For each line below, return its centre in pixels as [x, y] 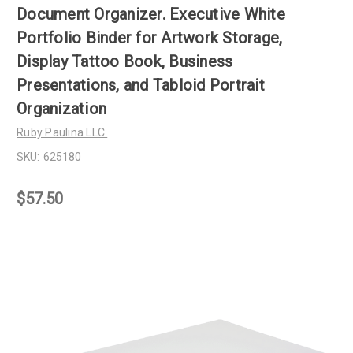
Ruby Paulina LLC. [62, 133]
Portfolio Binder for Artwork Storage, [150, 38]
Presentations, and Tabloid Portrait [141, 85]
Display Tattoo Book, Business [125, 62]
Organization [61, 109]
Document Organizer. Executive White [151, 15]
